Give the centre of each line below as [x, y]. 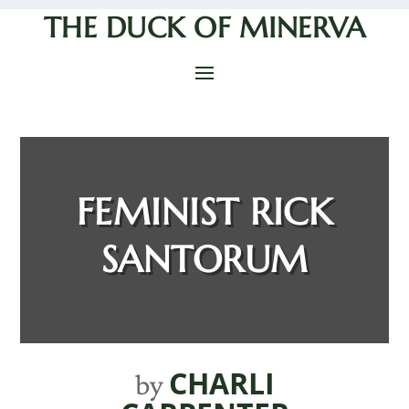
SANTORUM [204, 260]
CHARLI [221, 383]
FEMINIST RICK [204, 212]
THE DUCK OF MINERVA [204, 27]
